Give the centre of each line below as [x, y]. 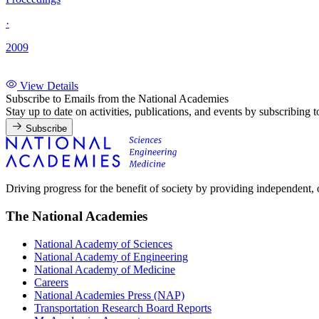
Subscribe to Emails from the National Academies [117, 99]
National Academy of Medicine [105, 269]
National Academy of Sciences [103, 244]
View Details [49, 86]
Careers [51, 282]
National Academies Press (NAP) [109, 295]
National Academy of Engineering [111, 256]
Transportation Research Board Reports [123, 308]
